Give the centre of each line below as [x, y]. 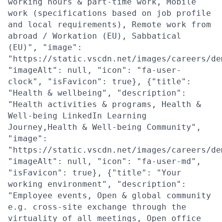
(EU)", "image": [45, 47]
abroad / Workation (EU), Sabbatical [95, 36]
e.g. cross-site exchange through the [97, 207]
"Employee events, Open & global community [110, 195]
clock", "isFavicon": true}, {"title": [100, 81]
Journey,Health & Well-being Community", [105, 127]
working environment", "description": [97, 184]
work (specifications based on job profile [110, 13]
